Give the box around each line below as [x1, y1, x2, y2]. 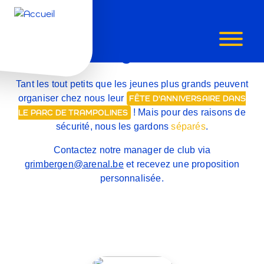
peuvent [211, 79, 249, 89]
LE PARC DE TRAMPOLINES [18, 108, 128, 117]
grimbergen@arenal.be [24, 159, 124, 169]
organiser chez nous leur [18, 93, 127, 103]
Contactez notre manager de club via [53, 145, 211, 155]
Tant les [15, 79, 52, 89]
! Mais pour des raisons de [130, 107, 246, 117]
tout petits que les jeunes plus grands [51, 79, 212, 89]
